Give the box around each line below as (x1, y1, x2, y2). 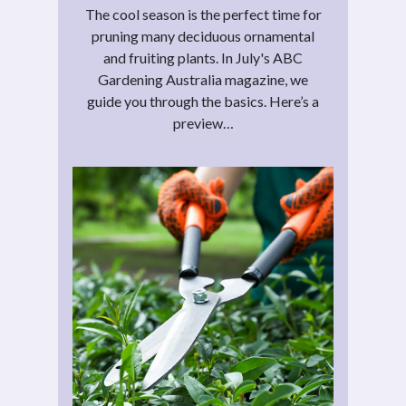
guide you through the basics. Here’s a (87, 92, 319, 110)
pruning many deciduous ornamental (92, 26, 314, 44)
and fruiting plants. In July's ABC (103, 48, 303, 66)
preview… (172, 113, 234, 131)
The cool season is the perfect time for (84, 5, 322, 23)
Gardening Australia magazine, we (98, 70, 308, 88)
